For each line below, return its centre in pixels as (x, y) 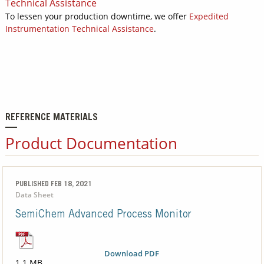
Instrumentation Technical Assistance (79, 28)
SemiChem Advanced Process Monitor (103, 215)
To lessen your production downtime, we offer (97, 16)
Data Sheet (34, 195)
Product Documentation (91, 143)
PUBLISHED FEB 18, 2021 (53, 185)
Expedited (209, 16)
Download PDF (132, 254)
